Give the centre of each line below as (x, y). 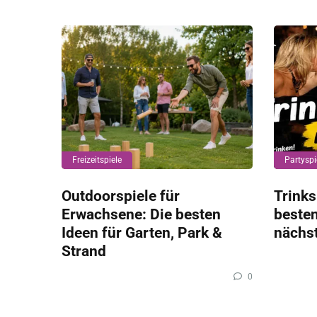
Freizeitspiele (97, 160)
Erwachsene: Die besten (141, 214)
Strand (84, 250)
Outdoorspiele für (121, 195)
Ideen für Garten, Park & (142, 232)
